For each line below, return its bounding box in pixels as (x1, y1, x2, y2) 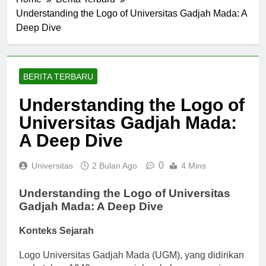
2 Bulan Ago (92, 171, 137, 181)
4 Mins (181, 171, 206, 181)
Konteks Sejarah (19, 236, 94, 246)
